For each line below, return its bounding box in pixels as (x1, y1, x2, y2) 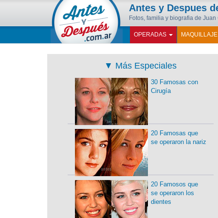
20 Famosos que (150, 181, 198, 188)
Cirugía (150, 87, 171, 94)
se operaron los (150, 189, 194, 197)
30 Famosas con (150, 78, 198, 86)
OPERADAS (134, 31, 168, 38)
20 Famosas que (150, 129, 198, 137)
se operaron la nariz (150, 138, 206, 145)
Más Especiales (113, 61, 177, 71)
